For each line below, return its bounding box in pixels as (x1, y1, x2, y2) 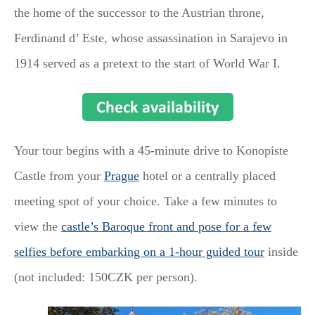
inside (264, 245, 298, 259)
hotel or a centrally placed (139, 169, 276, 184)
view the (14, 219, 61, 234)
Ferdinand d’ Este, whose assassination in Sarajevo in (14, 31, 288, 46)
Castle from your (14, 169, 104, 184)
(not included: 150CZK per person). (14, 270, 198, 285)
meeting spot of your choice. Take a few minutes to (14, 194, 277, 209)
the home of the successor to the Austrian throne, (14, 6, 264, 20)
